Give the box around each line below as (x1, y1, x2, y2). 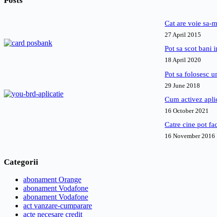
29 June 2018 (165, 81, 200, 89)
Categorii (4, 157, 38, 167)
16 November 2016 (165, 132, 215, 140)
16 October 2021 (165, 107, 209, 114)
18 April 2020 (165, 56, 201, 64)
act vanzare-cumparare (23, 201, 92, 210)
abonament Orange (23, 175, 81, 184)
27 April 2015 (165, 31, 201, 39)
